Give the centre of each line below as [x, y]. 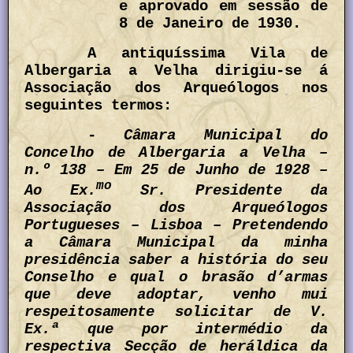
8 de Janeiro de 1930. [210, 24]
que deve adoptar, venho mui [176, 295]
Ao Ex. [61, 191]
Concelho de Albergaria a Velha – [176, 153]
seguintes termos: [98, 106]
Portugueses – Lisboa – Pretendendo [176, 226]
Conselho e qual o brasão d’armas [176, 278]
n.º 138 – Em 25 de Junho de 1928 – [176, 171]
